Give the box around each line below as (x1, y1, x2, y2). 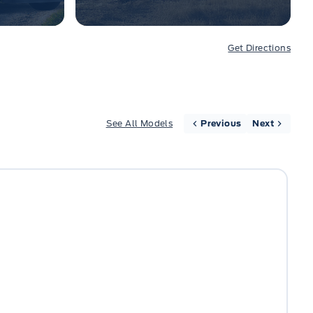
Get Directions (228, 43, 291, 53)
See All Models (105, 118, 173, 129)
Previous (201, 118, 242, 129)
